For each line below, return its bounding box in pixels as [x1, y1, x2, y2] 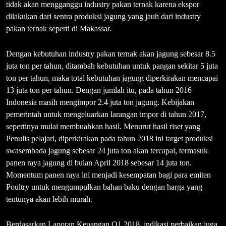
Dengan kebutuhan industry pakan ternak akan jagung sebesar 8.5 [6, 49, 215, 58]
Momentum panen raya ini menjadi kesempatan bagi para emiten [6, 170, 211, 179]
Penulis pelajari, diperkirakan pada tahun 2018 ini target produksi [6, 134, 213, 143]
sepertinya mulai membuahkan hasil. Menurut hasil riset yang [6, 122, 200, 131]
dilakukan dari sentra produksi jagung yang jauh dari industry [6, 12, 201, 21]
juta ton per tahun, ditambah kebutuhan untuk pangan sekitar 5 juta [6, 61, 218, 70]
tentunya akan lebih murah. [6, 194, 92, 203]
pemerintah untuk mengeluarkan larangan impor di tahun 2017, [6, 109, 206, 119]
